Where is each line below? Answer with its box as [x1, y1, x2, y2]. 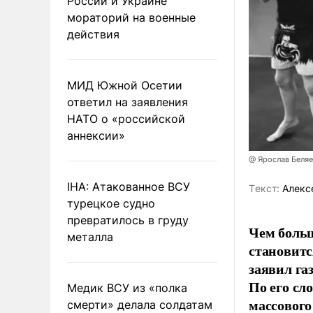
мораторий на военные [67, 10, 196, 24]
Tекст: [249, 182, 279, 195]
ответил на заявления [67, 94, 188, 109]
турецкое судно [67, 196, 155, 210]
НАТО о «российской [67, 111, 185, 126]
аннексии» [67, 128, 125, 143]
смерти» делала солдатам [67, 297, 212, 312]
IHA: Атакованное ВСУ [67, 179, 190, 194]
